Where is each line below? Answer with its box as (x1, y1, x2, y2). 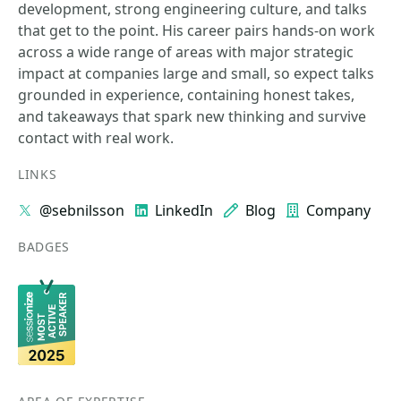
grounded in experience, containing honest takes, (18, 85, 354, 105)
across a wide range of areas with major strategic (18, 42, 354, 62)
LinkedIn (155, 200, 213, 220)
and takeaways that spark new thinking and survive (18, 107, 366, 126)
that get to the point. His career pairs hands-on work (18, 21, 375, 40)
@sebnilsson (39, 200, 124, 220)
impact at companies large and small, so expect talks (18, 64, 374, 83)
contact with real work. (18, 128, 174, 148)
